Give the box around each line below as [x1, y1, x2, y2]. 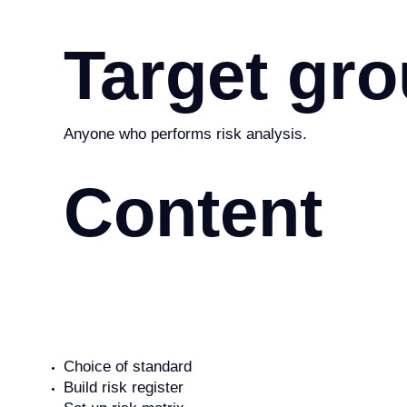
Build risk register [63, 378, 184, 396]
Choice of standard [63, 357, 192, 375]
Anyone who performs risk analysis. [63, 124, 307, 143]
